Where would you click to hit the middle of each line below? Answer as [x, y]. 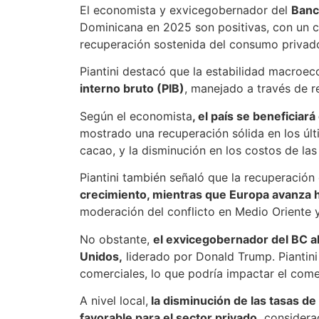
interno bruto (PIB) [132, 89]
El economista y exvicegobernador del [185, 10]
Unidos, [101, 256]
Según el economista [136, 116]
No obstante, [116, 239]
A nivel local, [114, 300]
